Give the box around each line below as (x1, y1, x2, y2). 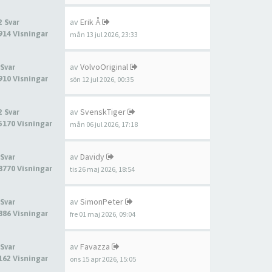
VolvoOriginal (80, 61, 128, 72)
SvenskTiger (80, 106, 126, 117)
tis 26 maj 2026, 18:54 (70, 165, 135, 174)
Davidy (80, 151, 104, 162)
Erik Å (80, 16, 100, 27)
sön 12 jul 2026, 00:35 (70, 75, 134, 84)
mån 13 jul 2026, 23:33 (70, 30, 138, 39)
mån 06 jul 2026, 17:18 (70, 120, 138, 129)
